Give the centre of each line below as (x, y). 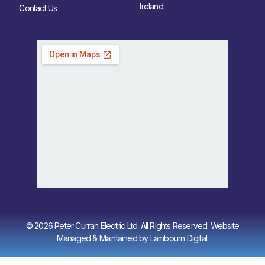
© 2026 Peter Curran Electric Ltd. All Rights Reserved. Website (132, 225)
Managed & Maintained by (103, 238)
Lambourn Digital (178, 238)
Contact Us (38, 8)
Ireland (151, 6)
